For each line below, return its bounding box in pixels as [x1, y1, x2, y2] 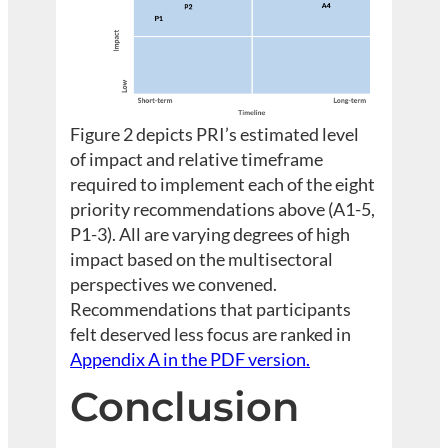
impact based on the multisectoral [70, 248, 334, 271]
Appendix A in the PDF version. [70, 348, 311, 371]
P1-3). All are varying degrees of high [70, 223, 351, 246]
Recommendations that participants [70, 298, 352, 321]
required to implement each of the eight [70, 173, 376, 196]
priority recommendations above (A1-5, [70, 198, 376, 221]
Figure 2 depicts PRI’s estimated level [70, 123, 360, 146]
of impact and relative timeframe [70, 148, 324, 171]
